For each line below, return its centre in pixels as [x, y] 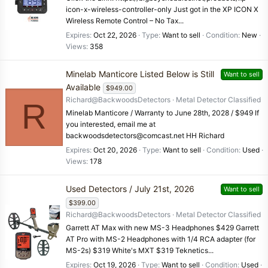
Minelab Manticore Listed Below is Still [140, 74]
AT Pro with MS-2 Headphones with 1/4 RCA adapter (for [161, 239]
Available [83, 87]
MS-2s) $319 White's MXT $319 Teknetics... [140, 250]
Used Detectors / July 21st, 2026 [130, 188]
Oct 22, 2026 [115, 35]
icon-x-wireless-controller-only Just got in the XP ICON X [162, 9]
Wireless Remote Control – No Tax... [125, 20]
